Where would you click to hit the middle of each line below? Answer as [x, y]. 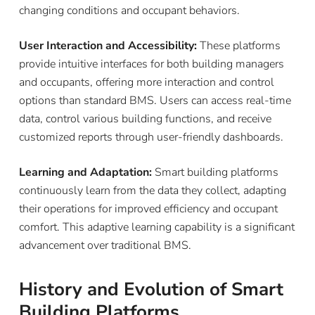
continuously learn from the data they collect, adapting [152, 190]
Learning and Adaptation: [85, 172]
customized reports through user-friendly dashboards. [151, 137]
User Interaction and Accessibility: [108, 45]
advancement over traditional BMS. [105, 245]
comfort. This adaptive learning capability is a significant [156, 227]
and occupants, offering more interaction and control [146, 82]
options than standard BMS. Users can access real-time [155, 100]
